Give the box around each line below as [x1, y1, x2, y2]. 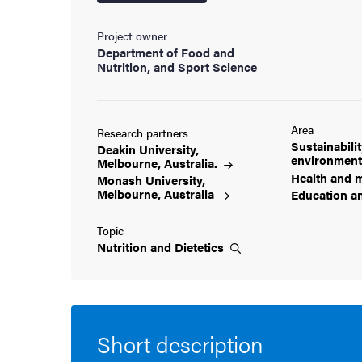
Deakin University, [97, 141, 199, 158]
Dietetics [175, 238, 227, 255]
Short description [97, 327, 263, 360]
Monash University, [97, 171, 205, 188]
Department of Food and [97, 44, 234, 61]
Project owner [97, 27, 167, 44]
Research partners [97, 124, 188, 141]
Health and [291, 168, 355, 186]
